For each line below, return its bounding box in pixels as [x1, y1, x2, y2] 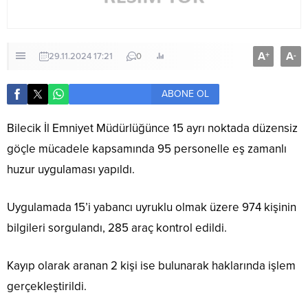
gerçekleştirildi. [7, 279, 87, 294]
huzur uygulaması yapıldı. [7, 162, 135, 177]
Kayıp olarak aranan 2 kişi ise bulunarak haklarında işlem [7, 258, 296, 274]
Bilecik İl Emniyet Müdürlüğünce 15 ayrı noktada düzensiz [7, 121, 298, 136]
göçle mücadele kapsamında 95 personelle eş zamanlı [7, 142, 287, 157]
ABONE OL [162, 88, 209, 100]
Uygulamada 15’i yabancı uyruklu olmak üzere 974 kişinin [7, 200, 296, 215]
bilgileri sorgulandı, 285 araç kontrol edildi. [7, 221, 227, 236]
